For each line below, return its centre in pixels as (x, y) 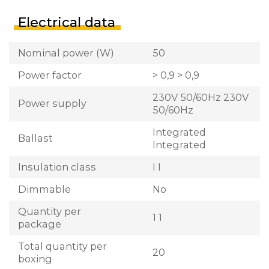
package (40, 224)
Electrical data (67, 22)
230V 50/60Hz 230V (201, 97)
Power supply (52, 104)
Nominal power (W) (66, 53)
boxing (35, 258)
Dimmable (44, 189)
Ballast (35, 138)
